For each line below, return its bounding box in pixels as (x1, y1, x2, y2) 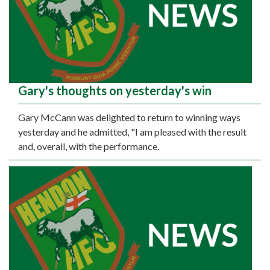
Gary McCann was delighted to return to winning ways (18, 111, 240, 124)
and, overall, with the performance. (18, 140, 159, 152)
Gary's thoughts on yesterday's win (18, 83, 212, 98)
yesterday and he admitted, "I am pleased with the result (18, 126, 246, 138)
